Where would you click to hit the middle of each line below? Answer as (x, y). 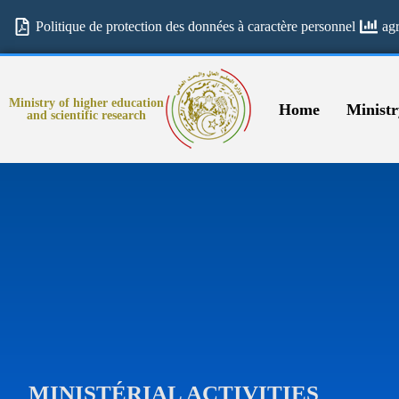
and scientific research (87, 115)
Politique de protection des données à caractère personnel (195, 26)
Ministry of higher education (87, 103)
